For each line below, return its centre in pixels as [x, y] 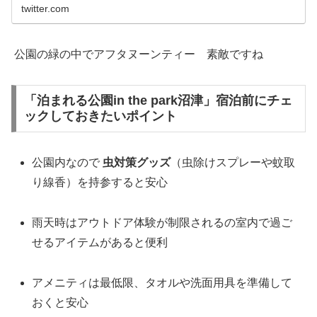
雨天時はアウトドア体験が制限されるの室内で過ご [162, 223]
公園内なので [68, 163]
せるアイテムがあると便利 [100, 243]
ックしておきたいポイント [100, 116]
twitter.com [46, 8]
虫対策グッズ [137, 163]
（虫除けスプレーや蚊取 [233, 163]
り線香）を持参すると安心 [100, 183]
